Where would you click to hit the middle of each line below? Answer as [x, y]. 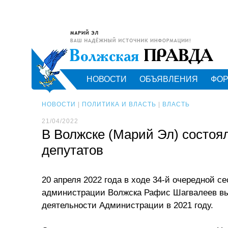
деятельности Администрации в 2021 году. [127, 205]
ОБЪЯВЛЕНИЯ [169, 79]
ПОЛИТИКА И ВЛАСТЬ [119, 104]
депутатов [73, 150]
